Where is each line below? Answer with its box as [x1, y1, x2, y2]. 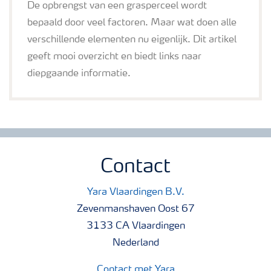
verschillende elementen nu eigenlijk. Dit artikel [27, 35, 237, 45]
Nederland [112, 238, 159, 249]
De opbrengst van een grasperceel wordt [27, 1, 207, 11]
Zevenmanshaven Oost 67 [76, 204, 195, 215]
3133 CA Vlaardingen [86, 221, 185, 232]
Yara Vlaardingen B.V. [87, 188, 184, 198]
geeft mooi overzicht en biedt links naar [27, 52, 201, 62]
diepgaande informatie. [27, 69, 131, 79]
